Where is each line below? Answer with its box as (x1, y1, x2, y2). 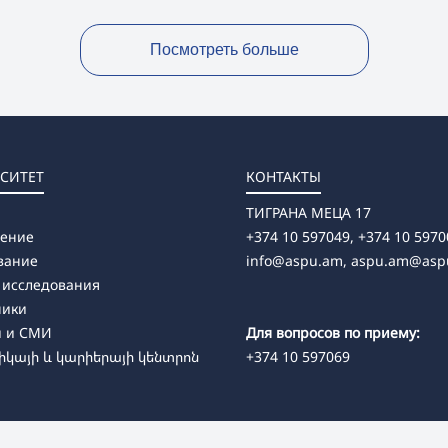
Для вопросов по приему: (246, 323, 420, 343)
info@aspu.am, (246, 251, 347, 271)
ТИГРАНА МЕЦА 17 (246, 203, 371, 223)
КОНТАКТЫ (246, 167, 321, 187)
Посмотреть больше (149, 41, 299, 59)
